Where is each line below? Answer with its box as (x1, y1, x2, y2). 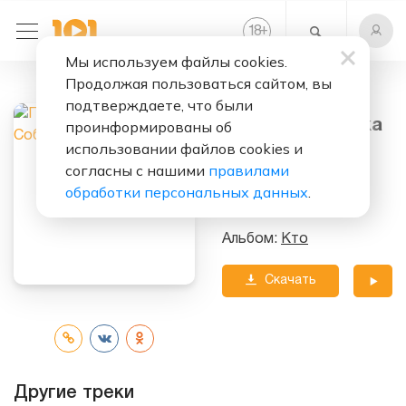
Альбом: (222, 233, 281, 246)
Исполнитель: (222, 178, 314, 191)
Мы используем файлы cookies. (65, 53, 287, 71)
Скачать (261, 275, 317, 287)
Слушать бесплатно (222, 90, 352, 102)
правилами (208, 161, 289, 179)
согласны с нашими (65, 161, 208, 179)
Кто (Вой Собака (222, 116, 382, 134)
